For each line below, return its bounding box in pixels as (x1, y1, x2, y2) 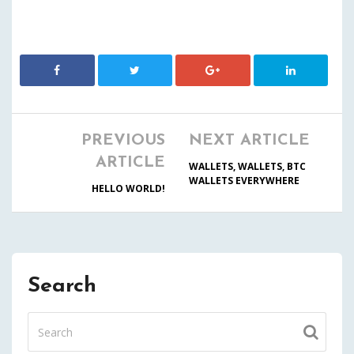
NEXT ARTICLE (189, 133, 310, 149)
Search (28, 276, 96, 297)
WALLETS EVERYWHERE (189, 174, 299, 187)
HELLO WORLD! (92, 182, 165, 195)
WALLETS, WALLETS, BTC (189, 160, 306, 173)
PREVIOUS (81, 133, 165, 149)
